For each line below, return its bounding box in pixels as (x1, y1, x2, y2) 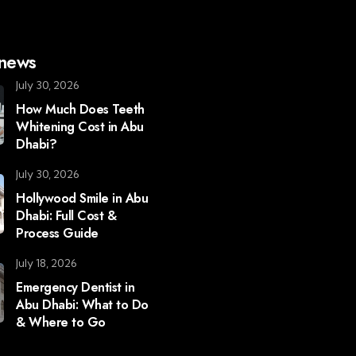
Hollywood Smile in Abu (16, 189, 149, 207)
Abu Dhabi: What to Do (16, 296, 149, 314)
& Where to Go (16, 313, 106, 331)
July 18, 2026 (16, 256, 78, 270)
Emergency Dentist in (16, 278, 135, 296)
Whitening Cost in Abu (16, 118, 144, 136)
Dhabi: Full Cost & (16, 207, 117, 225)
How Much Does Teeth (16, 100, 145, 118)
